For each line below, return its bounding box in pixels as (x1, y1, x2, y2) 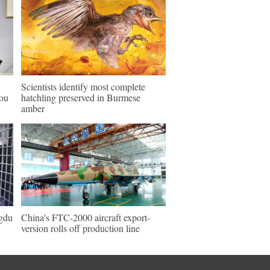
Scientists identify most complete (21, 80, 145, 93)
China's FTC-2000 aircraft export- (21, 211, 150, 224)
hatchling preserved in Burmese (21, 91, 140, 104)
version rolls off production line (21, 222, 140, 234)
